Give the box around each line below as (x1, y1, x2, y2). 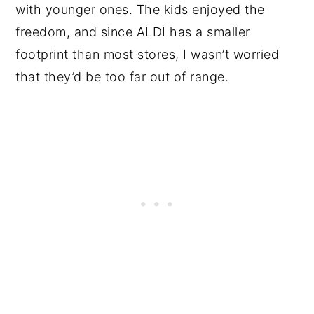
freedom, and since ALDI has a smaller (15, 25, 250, 40)
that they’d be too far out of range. (15, 69, 229, 85)
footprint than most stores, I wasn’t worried (15, 47, 280, 62)
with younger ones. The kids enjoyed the (15, 2, 265, 18)
